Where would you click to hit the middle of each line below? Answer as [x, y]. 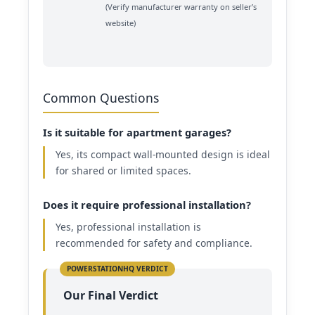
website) [120, 22]
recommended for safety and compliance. [154, 243]
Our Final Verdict [111, 295]
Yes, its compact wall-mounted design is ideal [163, 154]
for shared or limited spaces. [123, 170]
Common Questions [101, 97]
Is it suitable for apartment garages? [137, 132]
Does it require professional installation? [147, 204]
